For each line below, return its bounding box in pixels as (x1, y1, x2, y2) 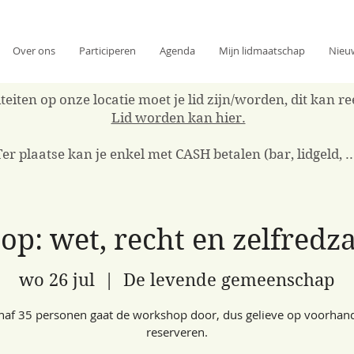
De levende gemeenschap (123, 269, 335, 291)
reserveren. (146, 324, 208, 341)
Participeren (79, 43, 136, 58)
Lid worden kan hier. (111, 109, 246, 126)
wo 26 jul (19, 269, 95, 291)
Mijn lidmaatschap (219, 43, 305, 58)
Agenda (160, 43, 195, 58)
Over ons (13, 43, 55, 58)
